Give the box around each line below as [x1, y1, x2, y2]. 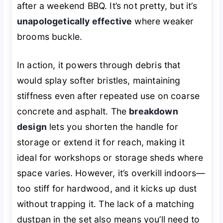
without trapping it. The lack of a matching [16, 199, 195, 210]
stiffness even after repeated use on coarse [16, 91, 200, 102]
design [16, 121, 47, 132]
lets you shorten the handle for [46, 121, 179, 132]
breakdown [129, 106, 178, 117]
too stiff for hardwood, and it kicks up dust [16, 183, 197, 194]
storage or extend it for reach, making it [16, 137, 185, 148]
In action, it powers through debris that [16, 60, 181, 71]
